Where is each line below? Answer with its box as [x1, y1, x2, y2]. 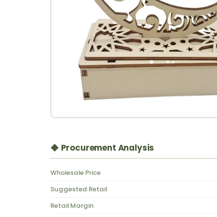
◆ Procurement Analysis [50, 142, 155, 154]
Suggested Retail [50, 185, 107, 194]
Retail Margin [50, 201, 93, 211]
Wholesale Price [50, 168, 101, 178]
